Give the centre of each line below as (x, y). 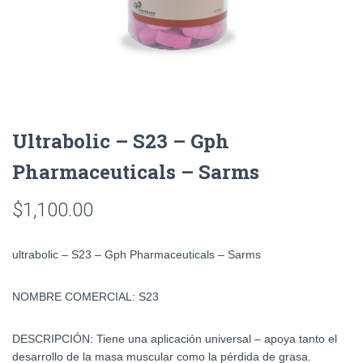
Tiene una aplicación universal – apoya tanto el (217, 339)
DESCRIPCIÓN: (54, 339)
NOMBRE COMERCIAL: (75, 297)
